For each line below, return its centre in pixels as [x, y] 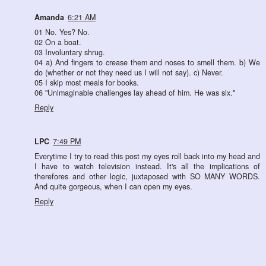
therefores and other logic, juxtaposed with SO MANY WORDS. [147, 176]
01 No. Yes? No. [62, 32]
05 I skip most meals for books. [88, 82]
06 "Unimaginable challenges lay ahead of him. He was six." [135, 92]
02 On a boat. [58, 42]
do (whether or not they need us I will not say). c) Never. [129, 72]
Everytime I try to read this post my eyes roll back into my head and [147, 156]
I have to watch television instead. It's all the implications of [147, 166]
